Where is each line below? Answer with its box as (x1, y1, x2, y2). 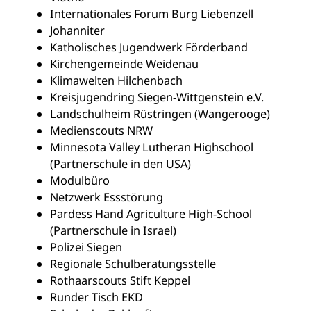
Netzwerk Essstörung (50, 190, 163, 205)
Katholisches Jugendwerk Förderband (50, 40, 248, 56)
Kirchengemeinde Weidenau (50, 56, 199, 72)
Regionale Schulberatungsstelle (50, 256, 216, 272)
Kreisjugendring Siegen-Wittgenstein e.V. (50, 90, 264, 106)
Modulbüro (50, 173, 110, 189)
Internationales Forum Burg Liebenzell (50, 6, 253, 22)
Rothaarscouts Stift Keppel (50, 273, 190, 289)
